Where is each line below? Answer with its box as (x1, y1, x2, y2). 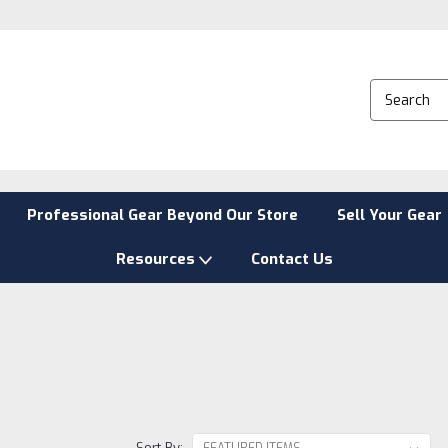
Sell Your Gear (336, 205, 442, 225)
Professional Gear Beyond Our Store (26, 205, 298, 225)
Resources (115, 249, 199, 269)
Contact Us (250, 249, 333, 269)
